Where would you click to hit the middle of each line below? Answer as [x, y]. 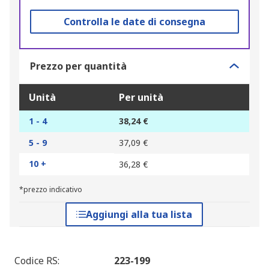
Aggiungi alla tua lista [139, 215]
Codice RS [36, 261]
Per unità [141, 98]
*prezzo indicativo [51, 190]
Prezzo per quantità [78, 66]
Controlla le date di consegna [134, 22]
